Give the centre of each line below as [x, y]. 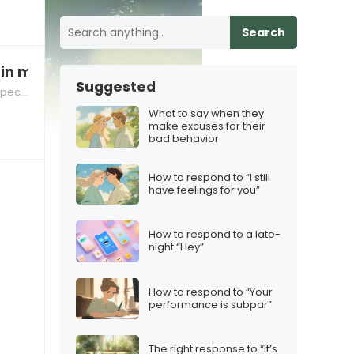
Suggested [116, 87]
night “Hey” [176, 247]
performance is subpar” [210, 304]
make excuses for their [207, 126]
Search [264, 32]
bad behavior [184, 139]
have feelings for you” [204, 190]
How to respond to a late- [215, 235]
